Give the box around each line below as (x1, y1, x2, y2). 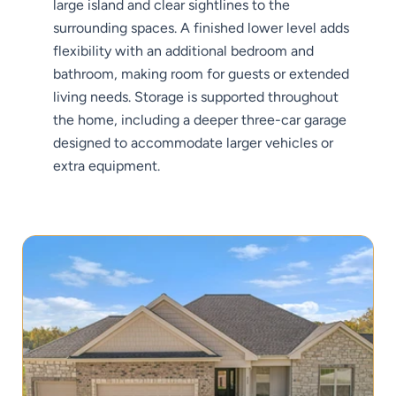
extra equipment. (53, 157, 160, 175)
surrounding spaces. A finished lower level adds (53, 19, 349, 37)
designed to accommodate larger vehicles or (53, 134, 333, 152)
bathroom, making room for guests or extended (53, 65, 349, 83)
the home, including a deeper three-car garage (53, 111, 346, 129)
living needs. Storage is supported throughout (53, 88, 339, 106)
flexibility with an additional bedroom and (53, 42, 314, 60)
